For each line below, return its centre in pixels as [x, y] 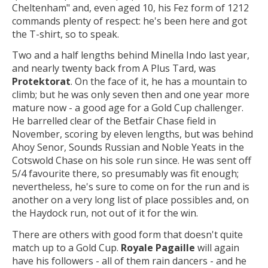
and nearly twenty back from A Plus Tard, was [114, 68]
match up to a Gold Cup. [66, 247]
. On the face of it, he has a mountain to [159, 82]
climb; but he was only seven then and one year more [131, 95]
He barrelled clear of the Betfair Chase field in [114, 121]
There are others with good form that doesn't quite [127, 234]
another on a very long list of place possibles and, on [130, 200]
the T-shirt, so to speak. [66, 34]
